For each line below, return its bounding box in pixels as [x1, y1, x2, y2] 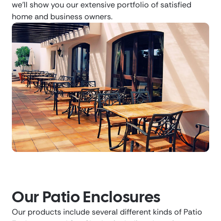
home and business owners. [12, 11, 112, 22]
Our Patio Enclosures [12, 186, 161, 207]
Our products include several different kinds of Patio [12, 206, 202, 217]
